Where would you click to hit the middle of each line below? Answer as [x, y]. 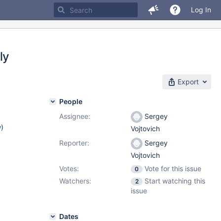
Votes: [69, 168]
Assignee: [75, 116]
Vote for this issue [173, 168]
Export [188, 82]
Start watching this [175, 181]
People [71, 101]
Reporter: [74, 143]
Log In [201, 10]
